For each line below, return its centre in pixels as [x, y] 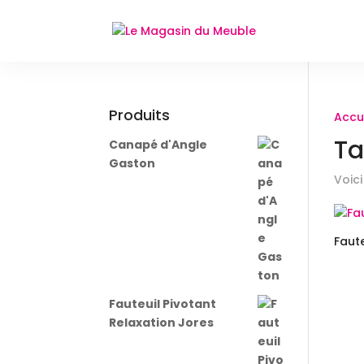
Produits [140, 115]
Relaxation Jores [162, 323]
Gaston [132, 163]
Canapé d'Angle [158, 145]
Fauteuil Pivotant [163, 304]
